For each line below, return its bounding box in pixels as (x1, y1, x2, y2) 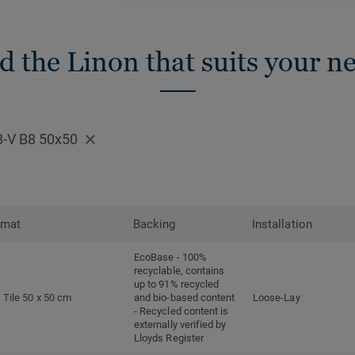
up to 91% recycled (134, 278, 219, 291)
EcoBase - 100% (134, 251, 207, 264)
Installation (252, 217, 312, 232)
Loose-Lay (253, 292, 300, 304)
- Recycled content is (134, 305, 229, 318)
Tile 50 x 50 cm (3, 292, 72, 304)
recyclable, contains (134, 265, 225, 277)
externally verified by (134, 319, 227, 331)
